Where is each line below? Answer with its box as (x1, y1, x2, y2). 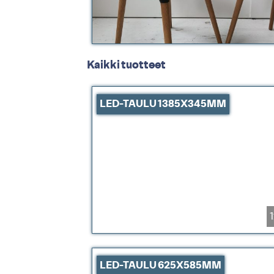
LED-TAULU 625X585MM (100, 261, 222, 271)
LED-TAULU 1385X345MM (100, 98, 227, 109)
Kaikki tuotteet (87, 60, 166, 72)
